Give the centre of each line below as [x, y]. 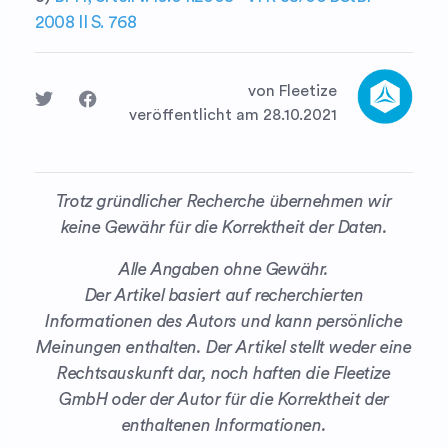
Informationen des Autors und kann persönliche [224, 321]
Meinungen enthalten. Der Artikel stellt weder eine [224, 347]
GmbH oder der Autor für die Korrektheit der [224, 399]
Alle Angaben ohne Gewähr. [224, 269]
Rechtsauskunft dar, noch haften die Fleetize [224, 373]
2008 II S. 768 [86, 22]
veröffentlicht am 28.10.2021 [233, 114]
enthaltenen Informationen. [224, 425]
